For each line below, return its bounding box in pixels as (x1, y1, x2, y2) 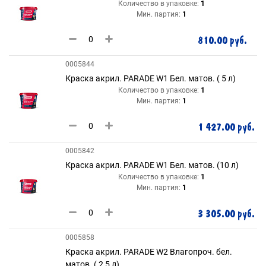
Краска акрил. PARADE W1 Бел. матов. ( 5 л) (65, 74, 236, 83)
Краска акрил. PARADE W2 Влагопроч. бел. (65, 247, 232, 256)
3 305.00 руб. (198, 207, 255, 221)
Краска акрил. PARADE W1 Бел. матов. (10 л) (65, 160, 239, 170)
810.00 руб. (198, 34, 247, 47)
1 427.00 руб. (198, 121, 255, 134)
